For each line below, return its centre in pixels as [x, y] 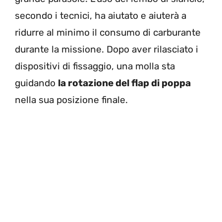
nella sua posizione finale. [71, 100]
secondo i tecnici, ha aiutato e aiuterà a [101, 16]
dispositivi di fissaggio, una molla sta [95, 66]
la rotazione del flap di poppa [124, 83]
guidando [36, 83]
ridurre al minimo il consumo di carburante [108, 33]
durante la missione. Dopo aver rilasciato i [107, 50]
